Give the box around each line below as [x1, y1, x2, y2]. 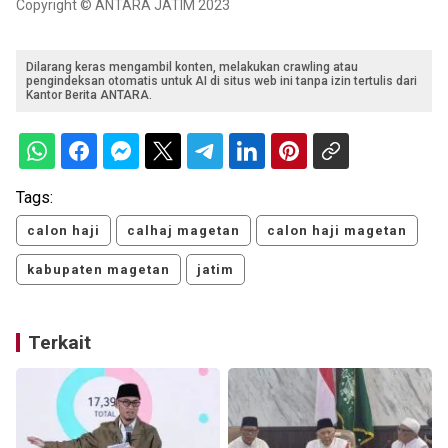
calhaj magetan [127, 223, 240, 239]
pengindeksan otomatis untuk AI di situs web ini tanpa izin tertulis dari [26, 74, 417, 89]
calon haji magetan [267, 223, 407, 239]
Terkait [28, 331, 91, 355]
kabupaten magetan [27, 262, 170, 278]
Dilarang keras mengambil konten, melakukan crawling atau [26, 60, 358, 75]
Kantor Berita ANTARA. [26, 88, 152, 103]
